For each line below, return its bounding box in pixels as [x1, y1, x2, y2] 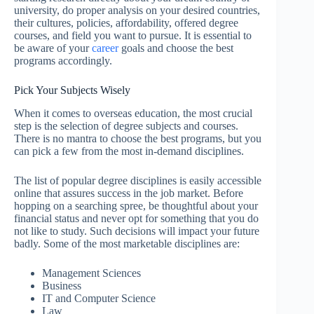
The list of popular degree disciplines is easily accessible [14, 174, 261, 186]
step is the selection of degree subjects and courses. [14, 119, 238, 132]
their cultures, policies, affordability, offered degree [14, 16, 238, 29]
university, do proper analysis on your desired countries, [14, 4, 260, 16]
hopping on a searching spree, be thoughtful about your [14, 199, 258, 212]
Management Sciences [42, 266, 141, 279]
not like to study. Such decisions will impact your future [14, 224, 259, 237]
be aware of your [14, 41, 92, 54]
